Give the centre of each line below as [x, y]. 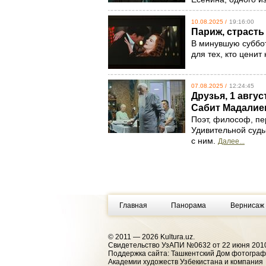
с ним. [205, 141]
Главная [133, 205]
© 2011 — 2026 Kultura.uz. [151, 237]
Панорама [188, 205]
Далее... [231, 141]
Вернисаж [247, 205]
